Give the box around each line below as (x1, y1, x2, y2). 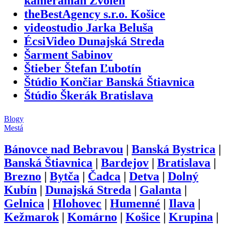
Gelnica (4, 196, 44, 210)
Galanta (140, 183, 181, 196)
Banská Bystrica (132, 142, 215, 156)
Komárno (67, 210, 117, 223)
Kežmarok (4, 210, 59, 223)
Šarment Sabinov (24, 48, 113, 61)
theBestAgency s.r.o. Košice (24, 7, 165, 21)
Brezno (4, 169, 41, 183)
